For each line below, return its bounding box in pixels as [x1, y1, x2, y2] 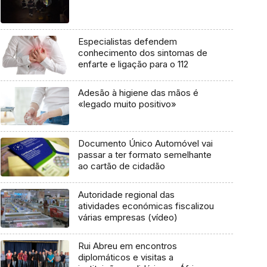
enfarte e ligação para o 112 [77, 58, 188, 70]
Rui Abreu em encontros [77, 240, 177, 252]
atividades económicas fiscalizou [77, 200, 214, 212]
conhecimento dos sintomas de [77, 47, 207, 59]
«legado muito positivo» [77, 98, 176, 110]
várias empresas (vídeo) [77, 212, 178, 223]
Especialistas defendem [77, 36, 177, 48]
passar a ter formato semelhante [77, 149, 212, 161]
